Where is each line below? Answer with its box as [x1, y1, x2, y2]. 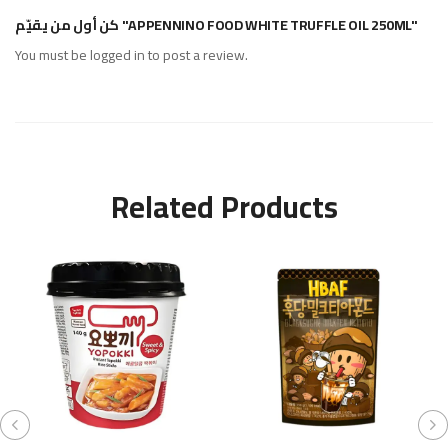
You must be [15, 42, 90, 69]
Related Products [110, 179, 338, 236]
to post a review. [145, 42, 248, 69]
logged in [90, 42, 145, 69]
